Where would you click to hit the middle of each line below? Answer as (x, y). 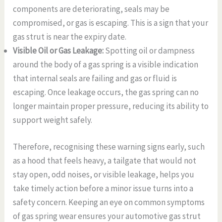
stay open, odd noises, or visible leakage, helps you (104, 174)
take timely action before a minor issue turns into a (103, 188)
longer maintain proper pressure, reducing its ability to (111, 106)
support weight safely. (54, 120)
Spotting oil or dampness (150, 51)
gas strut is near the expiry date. (71, 37)
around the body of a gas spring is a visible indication (106, 65)
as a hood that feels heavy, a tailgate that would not (105, 160)
